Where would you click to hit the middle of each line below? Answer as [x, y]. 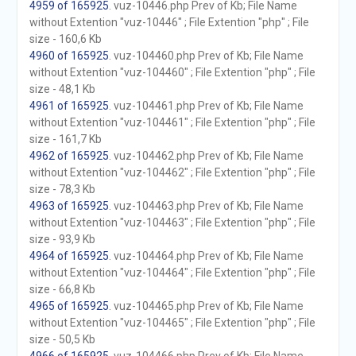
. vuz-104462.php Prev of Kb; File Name [206, 156]
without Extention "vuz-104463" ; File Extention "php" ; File [172, 222]
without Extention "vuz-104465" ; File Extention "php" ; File [172, 323]
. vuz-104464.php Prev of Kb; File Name [206, 256]
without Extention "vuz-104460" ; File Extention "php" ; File [172, 72]
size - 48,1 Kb [62, 89]
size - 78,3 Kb [62, 189]
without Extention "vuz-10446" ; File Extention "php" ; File [169, 22]
